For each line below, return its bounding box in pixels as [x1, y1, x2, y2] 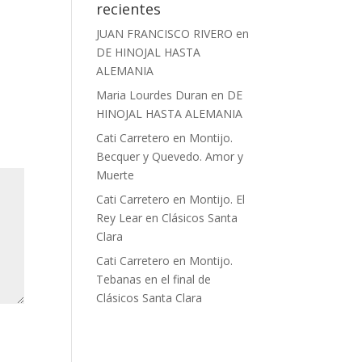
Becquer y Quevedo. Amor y [96, 149, 244, 164]
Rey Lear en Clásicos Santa [96, 210, 238, 225]
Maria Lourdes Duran [96, 87, 208, 103]
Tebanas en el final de [96, 271, 212, 287]
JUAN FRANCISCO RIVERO [96, 26, 234, 41]
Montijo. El [189, 192, 246, 207]
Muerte [96, 167, 135, 183]
